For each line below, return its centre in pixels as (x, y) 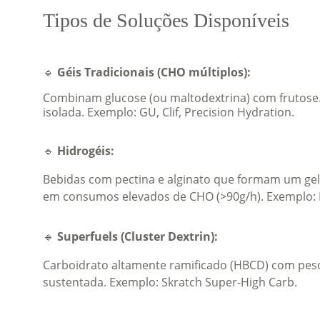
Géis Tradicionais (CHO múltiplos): (154, 72)
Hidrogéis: (86, 151)
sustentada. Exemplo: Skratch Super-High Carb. (170, 282)
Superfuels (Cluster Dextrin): (137, 236)
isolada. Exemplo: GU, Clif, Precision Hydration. (169, 112)
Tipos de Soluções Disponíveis (166, 20)
